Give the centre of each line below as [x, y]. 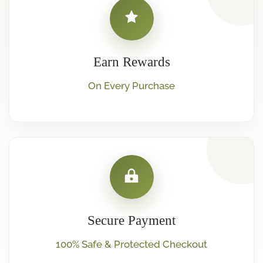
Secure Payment [131, 220]
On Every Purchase [131, 85]
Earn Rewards [131, 62]
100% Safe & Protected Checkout [131, 244]
